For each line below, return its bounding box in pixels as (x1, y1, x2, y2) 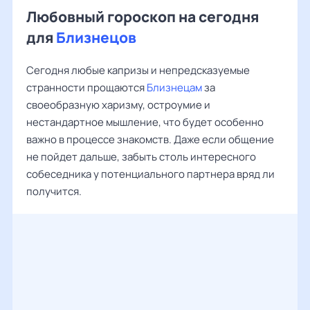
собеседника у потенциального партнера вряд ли (26, 167, 275, 181)
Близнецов (56, 28, 136, 47)
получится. (26, 184, 82, 199)
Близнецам (147, 80, 202, 95)
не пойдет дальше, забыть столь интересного (26, 149, 256, 164)
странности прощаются (26, 80, 147, 95)
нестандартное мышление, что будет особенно (26, 115, 264, 129)
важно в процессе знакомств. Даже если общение (26, 132, 274, 147)
